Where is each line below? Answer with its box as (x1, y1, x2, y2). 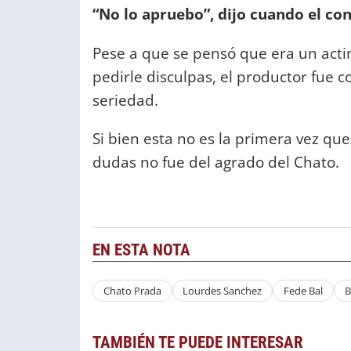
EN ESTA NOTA (92, 241, 190, 260)
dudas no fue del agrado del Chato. (92, 150, 339, 172)
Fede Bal (283, 284, 323, 299)
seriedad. (92, 89, 158, 110)
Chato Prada (103, 284, 161, 299)
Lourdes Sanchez (183, 284, 262, 299)
